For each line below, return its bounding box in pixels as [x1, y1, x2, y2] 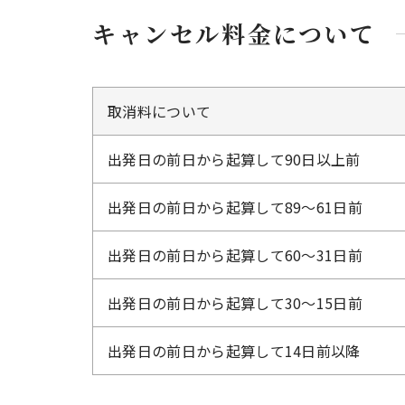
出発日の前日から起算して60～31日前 [108, 244, 363, 267]
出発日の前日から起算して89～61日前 [108, 196, 363, 219]
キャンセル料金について [92, 16, 376, 51]
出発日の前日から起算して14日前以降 [108, 340, 361, 363]
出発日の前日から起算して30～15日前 [108, 292, 363, 315]
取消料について [108, 100, 212, 123]
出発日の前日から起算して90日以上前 [108, 148, 361, 171]
